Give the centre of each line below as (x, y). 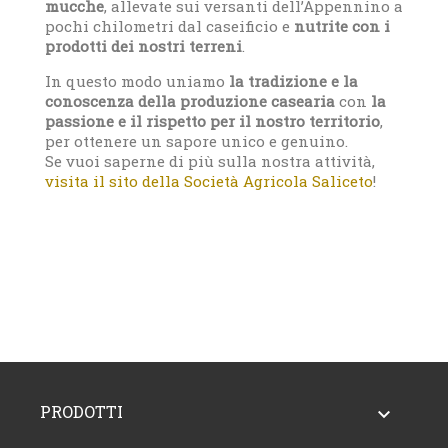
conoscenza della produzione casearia (190, 101)
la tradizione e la (293, 81)
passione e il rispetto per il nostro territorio (212, 121)
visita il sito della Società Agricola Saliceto (209, 181)
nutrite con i (342, 26)
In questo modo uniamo (137, 81)
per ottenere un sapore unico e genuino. (196, 141)
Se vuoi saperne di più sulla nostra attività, (210, 161)
